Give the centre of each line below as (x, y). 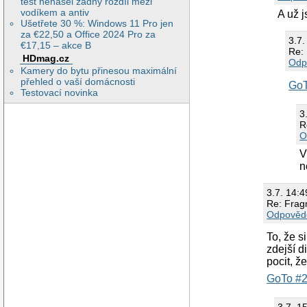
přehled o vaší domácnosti (78, 82)
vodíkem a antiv (55, 12)
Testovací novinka (60, 93)
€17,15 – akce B (56, 45)
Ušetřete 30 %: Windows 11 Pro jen (97, 23)
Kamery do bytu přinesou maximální (99, 71)
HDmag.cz (46, 58)
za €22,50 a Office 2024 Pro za (88, 34)
